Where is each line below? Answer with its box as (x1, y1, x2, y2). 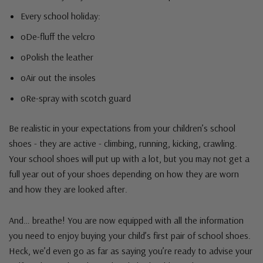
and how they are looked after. (9, 183, 127, 195)
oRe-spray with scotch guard (21, 92, 131, 104)
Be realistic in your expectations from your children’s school (9, 122, 235, 134)
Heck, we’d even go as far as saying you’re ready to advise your (9, 245, 252, 257)
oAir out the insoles (21, 72, 96, 83)
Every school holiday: (21, 10, 100, 22)
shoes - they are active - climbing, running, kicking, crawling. (9, 137, 237, 149)
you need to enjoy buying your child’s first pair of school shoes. (9, 230, 251, 241)
